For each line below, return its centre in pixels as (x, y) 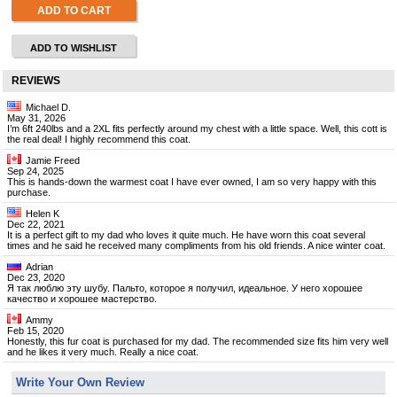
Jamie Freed (53, 160)
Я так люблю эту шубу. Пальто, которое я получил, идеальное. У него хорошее (185, 288)
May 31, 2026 (36, 118)
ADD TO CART (74, 10)
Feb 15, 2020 (35, 331)
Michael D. (48, 107)
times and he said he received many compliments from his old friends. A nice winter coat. (196, 245)
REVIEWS (36, 81)
